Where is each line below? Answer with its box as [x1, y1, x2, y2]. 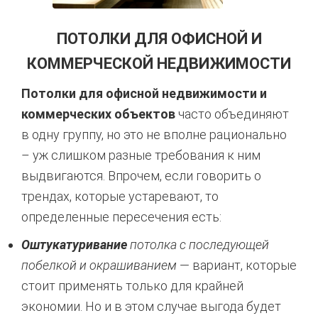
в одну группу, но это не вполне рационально [21, 126, 287, 142]
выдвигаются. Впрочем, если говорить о [21, 168, 261, 183]
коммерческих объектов [21, 106, 175, 121]
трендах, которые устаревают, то [21, 188, 219, 204]
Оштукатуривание [21, 236, 127, 252]
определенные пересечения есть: [21, 209, 221, 224]
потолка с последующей [127, 236, 269, 252]
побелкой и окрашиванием [21, 257, 177, 273]
